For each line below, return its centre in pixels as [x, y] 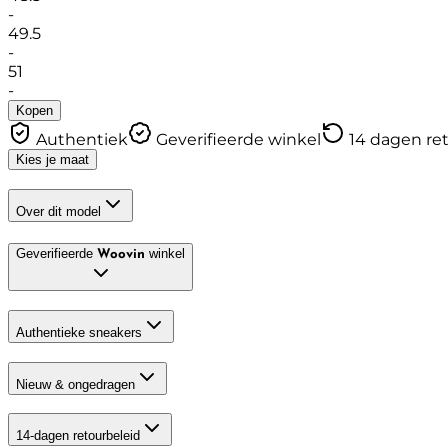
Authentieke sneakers [79, 333]
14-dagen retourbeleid [78, 436]
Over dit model [58, 211]
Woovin [121, 255]
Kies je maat [52, 159]
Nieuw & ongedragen [75, 384]
